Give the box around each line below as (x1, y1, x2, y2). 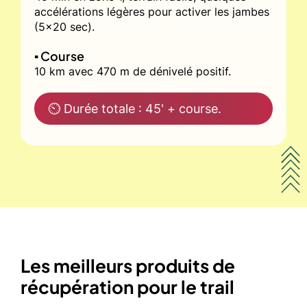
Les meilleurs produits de (21, 254, 235, 277)
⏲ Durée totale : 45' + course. (48, 101, 221, 116)
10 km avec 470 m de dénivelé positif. (34, 64, 231, 78)
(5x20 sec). (34, 19, 95, 34)
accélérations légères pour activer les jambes (34, 4, 269, 19)
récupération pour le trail (21, 275, 234, 298)
